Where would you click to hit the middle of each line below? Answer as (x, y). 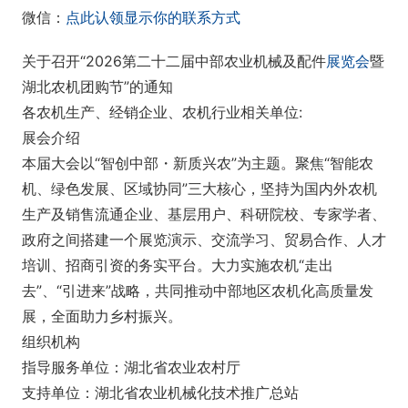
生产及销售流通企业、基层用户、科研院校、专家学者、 (204, 214)
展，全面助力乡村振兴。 (102, 316)
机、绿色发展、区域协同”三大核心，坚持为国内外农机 (199, 188)
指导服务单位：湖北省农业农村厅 (131, 367)
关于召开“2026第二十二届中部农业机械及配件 (174, 61)
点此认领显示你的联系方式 (153, 17)
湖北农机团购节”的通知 (97, 86)
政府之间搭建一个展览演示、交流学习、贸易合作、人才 (204, 239)
